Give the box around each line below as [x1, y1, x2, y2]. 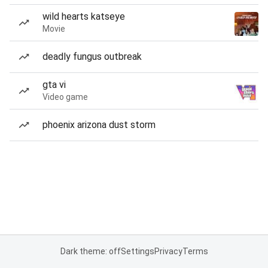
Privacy [154, 246, 182, 256]
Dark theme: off [60, 246, 121, 256]
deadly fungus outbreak [42, 51, 142, 62]
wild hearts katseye [42, 11, 125, 22]
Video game [42, 92, 88, 102]
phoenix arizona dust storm [42, 119, 156, 130]
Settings [120, 246, 154, 256]
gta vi [42, 79, 66, 90]
